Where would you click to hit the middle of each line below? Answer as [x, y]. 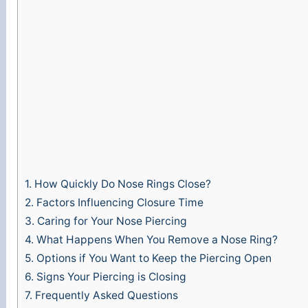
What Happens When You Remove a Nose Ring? [156, 240]
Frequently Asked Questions [106, 296]
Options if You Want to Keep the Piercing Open [153, 258]
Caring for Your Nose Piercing [111, 221]
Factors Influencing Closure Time [119, 203]
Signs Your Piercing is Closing [110, 277]
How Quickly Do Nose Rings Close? [122, 184]
